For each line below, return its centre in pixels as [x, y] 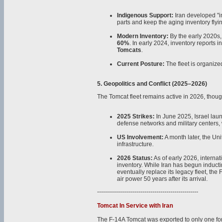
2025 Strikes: [136, 116]
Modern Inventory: [143, 36]
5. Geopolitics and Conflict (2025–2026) [152, 84]
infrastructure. [135, 144]
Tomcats [129, 50]
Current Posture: [141, 64]
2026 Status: [135, 158]
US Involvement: [140, 137]
